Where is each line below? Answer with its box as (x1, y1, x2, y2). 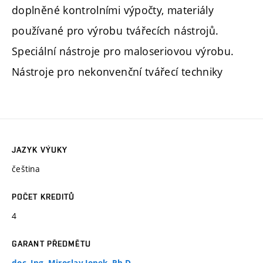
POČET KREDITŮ (12, 192, 75, 202)
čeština (12, 163, 40, 175)
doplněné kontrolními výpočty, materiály (12, 2, 214, 17)
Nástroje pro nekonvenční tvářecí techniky (12, 64, 223, 79)
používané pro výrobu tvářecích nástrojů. (12, 23, 219, 38)
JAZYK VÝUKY (12, 145, 68, 155)
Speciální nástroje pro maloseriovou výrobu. (12, 43, 234, 58)
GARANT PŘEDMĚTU (12, 239, 91, 249)
